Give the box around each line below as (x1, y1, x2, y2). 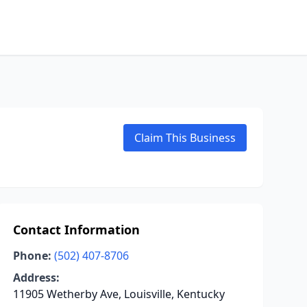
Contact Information (12, 221, 140, 238)
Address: (12, 270, 60, 285)
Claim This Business (134, 130, 236, 145)
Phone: (12, 248, 51, 263)
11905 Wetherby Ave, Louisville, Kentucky (12, 286, 225, 302)
